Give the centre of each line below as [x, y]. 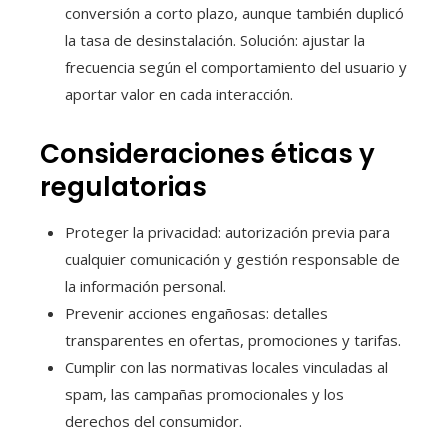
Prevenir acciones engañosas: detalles [196, 312]
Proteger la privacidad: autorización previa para [227, 231]
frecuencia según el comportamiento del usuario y [236, 66]
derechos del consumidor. [153, 420]
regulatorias [123, 186]
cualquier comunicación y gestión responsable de [232, 258]
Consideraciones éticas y [207, 153]
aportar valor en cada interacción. [179, 93]
